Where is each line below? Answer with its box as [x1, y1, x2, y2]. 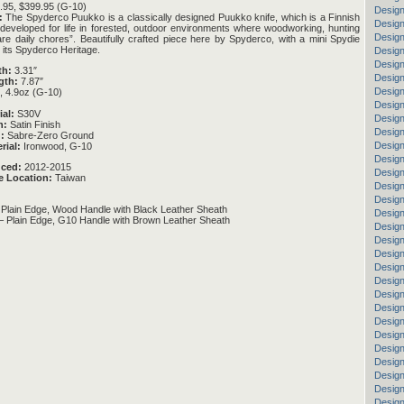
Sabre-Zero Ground [5, 129, 94, 141]
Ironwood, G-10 [21, 140, 92, 151]
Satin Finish [7, 118, 60, 130]
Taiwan [52, 171, 86, 183]
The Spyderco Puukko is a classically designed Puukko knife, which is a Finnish [3, 12, 360, 23]
